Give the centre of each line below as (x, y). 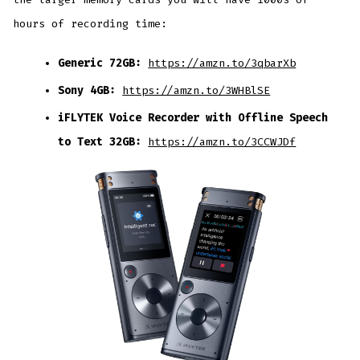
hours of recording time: (90, 24)
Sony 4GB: (90, 91)
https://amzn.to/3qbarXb (222, 63)
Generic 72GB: (100, 63)
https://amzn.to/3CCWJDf (222, 142)
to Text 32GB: (103, 142)
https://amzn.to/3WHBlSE (196, 91)
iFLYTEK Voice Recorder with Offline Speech (193, 118)
